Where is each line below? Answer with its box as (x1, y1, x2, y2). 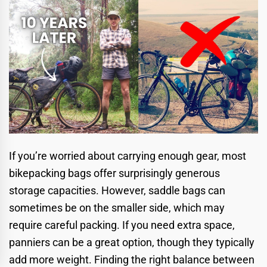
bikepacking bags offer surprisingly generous (9, 167, 220, 180)
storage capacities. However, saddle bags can (9, 184, 225, 197)
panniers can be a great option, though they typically (9, 236, 254, 249)
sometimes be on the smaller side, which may (9, 201, 225, 215)
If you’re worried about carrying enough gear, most (9, 150, 246, 163)
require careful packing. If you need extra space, (9, 219, 235, 232)
